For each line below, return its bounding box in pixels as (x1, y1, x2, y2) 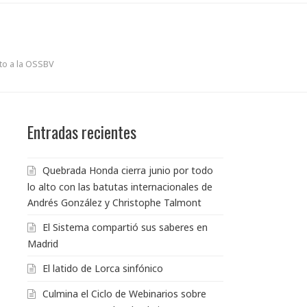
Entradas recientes (27, 119, 136, 144)
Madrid (27, 236, 58, 250)
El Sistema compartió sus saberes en (42, 220, 208, 234)
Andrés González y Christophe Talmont (27, 195, 201, 209)
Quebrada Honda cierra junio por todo (42, 163, 213, 177)
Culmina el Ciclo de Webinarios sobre (42, 286, 206, 300)
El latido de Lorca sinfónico (42, 261, 163, 275)
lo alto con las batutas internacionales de (27, 180, 212, 193)
